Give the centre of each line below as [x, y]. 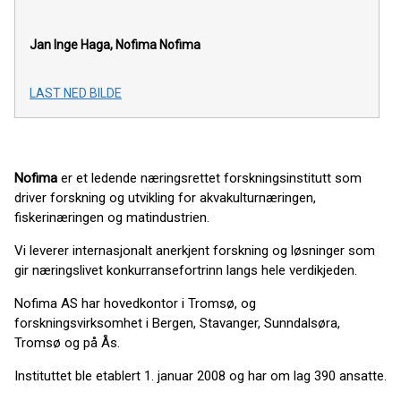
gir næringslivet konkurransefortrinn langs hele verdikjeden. [186, 271]
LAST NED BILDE [76, 94]
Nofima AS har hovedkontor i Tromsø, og [135, 304]
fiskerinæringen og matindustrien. [112, 218]
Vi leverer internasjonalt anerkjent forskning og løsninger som [195, 251]
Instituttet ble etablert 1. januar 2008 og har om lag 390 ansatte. [200, 376]
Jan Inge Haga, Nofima [93, 45]
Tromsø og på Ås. [67, 343]
